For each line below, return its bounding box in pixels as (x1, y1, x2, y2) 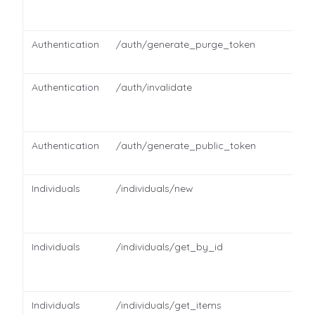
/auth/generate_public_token (116, 139, 256, 152)
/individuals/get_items (116, 299, 221, 311)
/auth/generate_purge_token (116, 38, 255, 51)
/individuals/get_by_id (116, 240, 223, 253)
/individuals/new (116, 182, 193, 195)
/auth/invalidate (116, 81, 192, 94)
